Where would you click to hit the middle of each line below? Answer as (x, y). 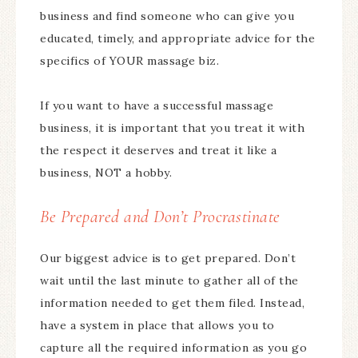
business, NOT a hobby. (108, 173)
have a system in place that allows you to (157, 325)
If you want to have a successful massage (157, 105)
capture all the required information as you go (173, 348)
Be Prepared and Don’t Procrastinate (160, 217)
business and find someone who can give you (167, 16)
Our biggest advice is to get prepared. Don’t (168, 258)
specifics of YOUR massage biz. (131, 61)
